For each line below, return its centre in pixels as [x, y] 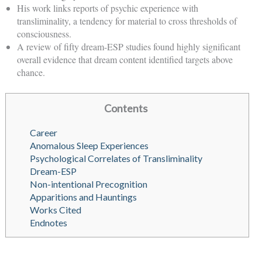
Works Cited [55, 210]
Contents [125, 108]
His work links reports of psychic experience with [107, 8]
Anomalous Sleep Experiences [89, 146]
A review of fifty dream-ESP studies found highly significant [128, 47]
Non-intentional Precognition [88, 184]
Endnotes [48, 223]
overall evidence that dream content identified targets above [125, 60]
